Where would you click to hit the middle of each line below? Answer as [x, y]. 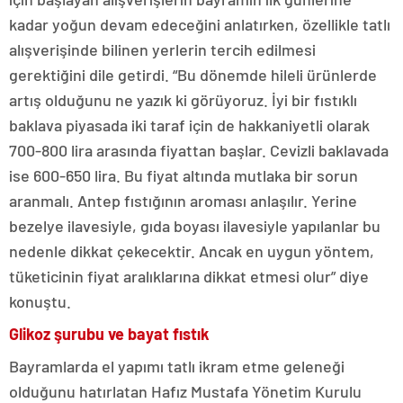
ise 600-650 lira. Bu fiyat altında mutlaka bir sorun [184, 176]
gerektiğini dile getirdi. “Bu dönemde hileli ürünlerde [193, 75]
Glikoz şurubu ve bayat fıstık [109, 334]
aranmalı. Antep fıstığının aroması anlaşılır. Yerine [183, 201]
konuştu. [40, 302]
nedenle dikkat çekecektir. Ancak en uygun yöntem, [192, 251]
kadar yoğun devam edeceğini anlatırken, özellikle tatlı [200, 25]
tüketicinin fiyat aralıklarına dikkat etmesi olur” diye [189, 277]
